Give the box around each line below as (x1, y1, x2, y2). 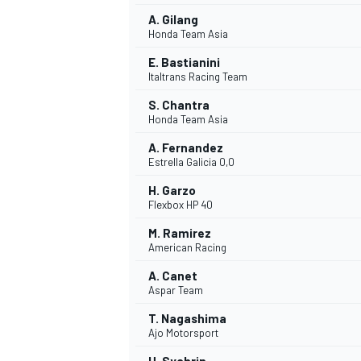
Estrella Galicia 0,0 (148, 156, 234, 169)
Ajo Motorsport (148, 326, 218, 340)
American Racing (148, 241, 226, 255)
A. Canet (148, 268, 197, 284)
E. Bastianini (148, 55, 220, 70)
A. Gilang (148, 12, 198, 27)
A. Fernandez (148, 140, 223, 156)
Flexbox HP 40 (148, 198, 213, 212)
